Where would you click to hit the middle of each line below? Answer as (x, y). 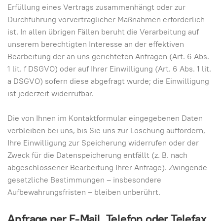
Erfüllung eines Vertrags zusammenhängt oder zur (96, 7)
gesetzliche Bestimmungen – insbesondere (84, 180)
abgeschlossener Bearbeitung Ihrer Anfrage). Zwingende (107, 167)
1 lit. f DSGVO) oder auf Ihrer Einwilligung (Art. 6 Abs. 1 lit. (109, 69)
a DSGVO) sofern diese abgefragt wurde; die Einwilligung (108, 81)
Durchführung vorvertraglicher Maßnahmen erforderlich (106, 19)
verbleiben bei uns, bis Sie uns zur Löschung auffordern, (106, 130)
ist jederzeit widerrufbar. (50, 93)
